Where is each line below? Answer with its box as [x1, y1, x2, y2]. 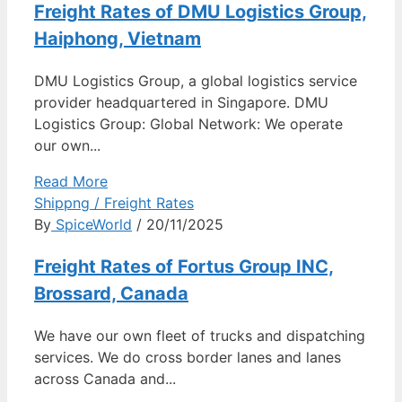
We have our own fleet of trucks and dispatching [34, 326, 365, 345]
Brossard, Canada [34, 282, 188, 304]
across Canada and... [34, 369, 176, 388]
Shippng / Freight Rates [34, 193, 194, 212]
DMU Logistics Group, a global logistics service [34, 71, 357, 90]
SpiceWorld [51, 214, 132, 233]
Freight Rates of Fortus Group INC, [34, 255, 334, 277]
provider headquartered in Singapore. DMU [34, 92, 328, 111]
